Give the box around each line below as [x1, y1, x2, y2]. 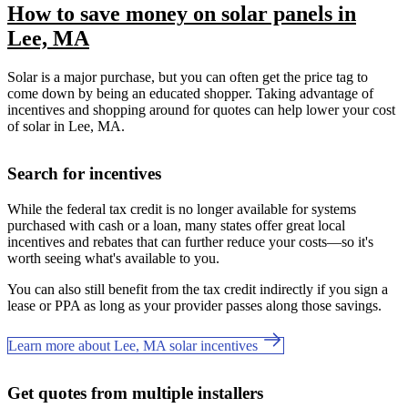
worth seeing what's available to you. [7, 250, 219, 266]
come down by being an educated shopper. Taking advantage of [7, 86, 373, 102]
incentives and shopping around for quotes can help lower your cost [7, 102, 395, 118]
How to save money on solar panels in [7, 2, 356, 26]
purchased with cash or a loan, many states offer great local [7, 217, 345, 233]
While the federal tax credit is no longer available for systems [7, 200, 356, 217]
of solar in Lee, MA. [7, 118, 125, 135]
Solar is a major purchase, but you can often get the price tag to [7, 69, 368, 86]
